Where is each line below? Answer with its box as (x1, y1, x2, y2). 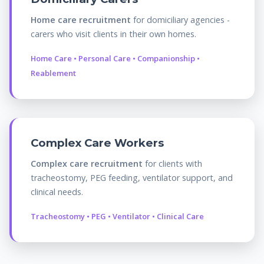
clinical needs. (31, 186, 83, 197)
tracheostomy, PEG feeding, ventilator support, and (31, 171, 233, 183)
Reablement (31, 67, 76, 78)
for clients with (143, 157, 202, 169)
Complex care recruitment (31, 157, 143, 169)
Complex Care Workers (31, 136, 164, 150)
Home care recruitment (31, 14, 131, 25)
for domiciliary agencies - (131, 14, 230, 25)
